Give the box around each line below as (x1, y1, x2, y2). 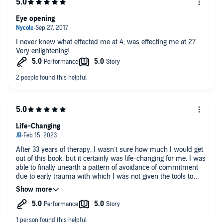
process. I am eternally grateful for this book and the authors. (16, 181, 200, 190)
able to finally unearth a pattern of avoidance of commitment (16, 163, 198, 172)
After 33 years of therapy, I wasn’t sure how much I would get (16, 145, 203, 154)
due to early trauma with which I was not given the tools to (16, 172, 193, 181)
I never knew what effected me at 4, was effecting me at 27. (16, 37, 197, 46)
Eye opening (16, 14, 55, 23)
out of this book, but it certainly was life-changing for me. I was (16, 154, 206, 163)
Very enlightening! (16, 46, 72, 55)
